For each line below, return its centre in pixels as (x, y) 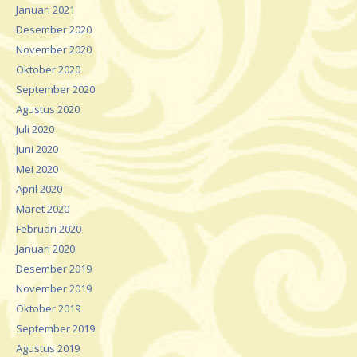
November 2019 (54, 288)
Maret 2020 (43, 208)
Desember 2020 (54, 29)
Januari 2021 (45, 9)
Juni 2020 (37, 149)
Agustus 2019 (48, 348)
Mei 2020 (37, 169)
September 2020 (55, 89)
